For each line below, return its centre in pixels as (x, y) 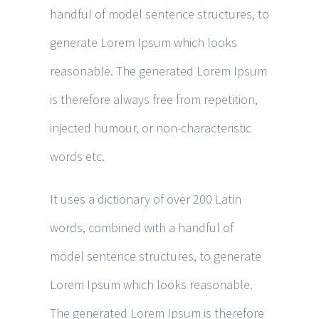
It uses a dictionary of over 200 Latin (146, 199)
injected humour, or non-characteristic (151, 128)
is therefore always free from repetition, (154, 99)
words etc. (77, 156)
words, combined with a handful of (142, 228)
